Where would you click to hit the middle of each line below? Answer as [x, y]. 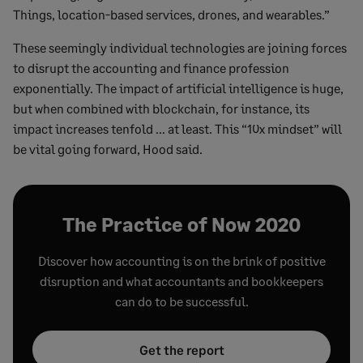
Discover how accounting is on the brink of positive [181, 261]
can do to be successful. [181, 301]
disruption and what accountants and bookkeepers [181, 281]
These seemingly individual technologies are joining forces [180, 47]
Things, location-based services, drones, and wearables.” [171, 14]
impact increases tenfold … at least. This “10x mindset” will [177, 128]
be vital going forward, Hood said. [108, 149]
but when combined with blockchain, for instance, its [161, 108]
